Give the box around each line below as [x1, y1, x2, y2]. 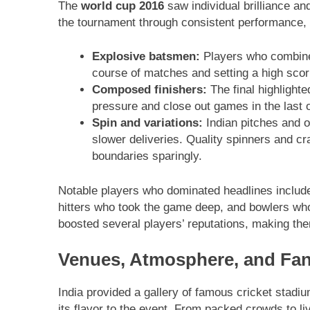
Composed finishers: [91, 83, 207, 97]
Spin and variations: [91, 116, 203, 130]
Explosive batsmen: [91, 50, 200, 64]
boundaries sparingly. [91, 149, 202, 163]
